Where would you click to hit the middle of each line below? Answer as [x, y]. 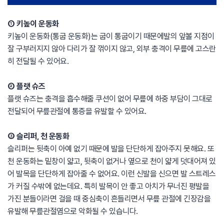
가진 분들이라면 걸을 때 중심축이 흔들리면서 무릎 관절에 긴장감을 [109, 199]
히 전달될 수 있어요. [38, 61]
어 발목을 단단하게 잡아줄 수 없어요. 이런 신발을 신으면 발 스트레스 [112, 174]
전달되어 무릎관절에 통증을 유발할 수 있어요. [77, 111]
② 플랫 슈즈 [26, 86]
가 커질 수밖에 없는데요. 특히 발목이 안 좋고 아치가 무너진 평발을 [108, 186]
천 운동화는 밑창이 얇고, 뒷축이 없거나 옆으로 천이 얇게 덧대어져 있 [112, 161]
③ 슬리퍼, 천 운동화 [38, 136]
